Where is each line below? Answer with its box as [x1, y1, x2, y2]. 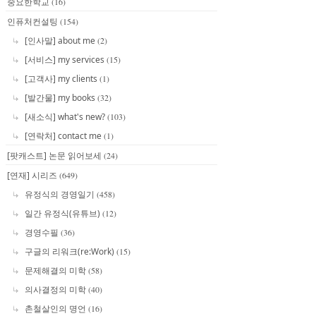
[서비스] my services [25, 53, 107, 66]
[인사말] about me [25, 34, 97, 47]
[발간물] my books [25, 91, 97, 104]
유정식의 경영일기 [25, 188, 97, 200]
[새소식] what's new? [25, 110, 107, 123]
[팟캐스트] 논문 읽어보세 [7, 149, 104, 162]
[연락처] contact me [25, 129, 104, 142]
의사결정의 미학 [25, 283, 88, 296]
